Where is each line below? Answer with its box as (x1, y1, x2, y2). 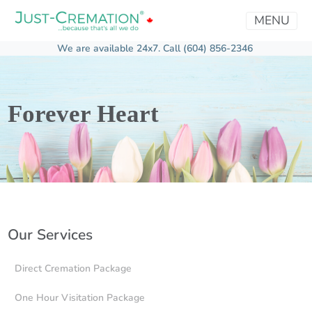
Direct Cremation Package (15, 261, 132, 275)
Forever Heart (7, 100, 159, 128)
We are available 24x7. (56, 42, 163, 56)
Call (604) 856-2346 (162, 42, 253, 56)
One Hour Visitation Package (15, 290, 145, 304)
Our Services (7, 225, 93, 245)
